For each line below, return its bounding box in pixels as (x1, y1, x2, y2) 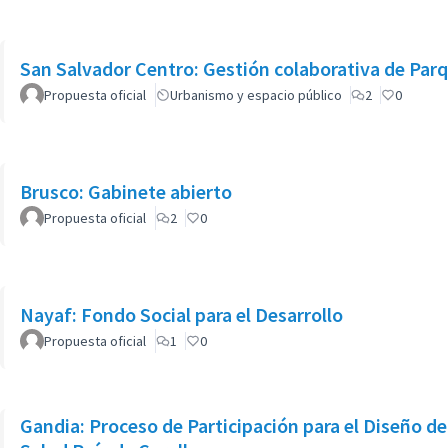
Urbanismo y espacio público (170, 86, 342, 104)
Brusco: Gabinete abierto (20, 179, 232, 204)
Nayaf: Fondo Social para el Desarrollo (20, 302, 343, 327)
